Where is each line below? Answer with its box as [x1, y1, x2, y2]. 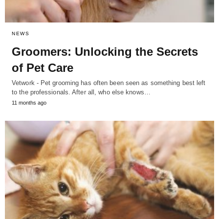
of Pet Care [12, 61, 73, 74]
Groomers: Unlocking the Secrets [12, 44, 198, 58]
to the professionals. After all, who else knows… [12, 88, 151, 96]
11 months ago [12, 99, 46, 106]
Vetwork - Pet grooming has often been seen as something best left [12, 79, 206, 87]
